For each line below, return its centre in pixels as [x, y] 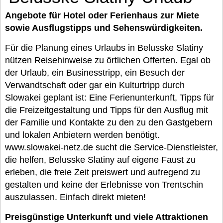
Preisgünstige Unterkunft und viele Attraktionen [107, 217]
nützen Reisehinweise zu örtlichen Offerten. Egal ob [108, 60]
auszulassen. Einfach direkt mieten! [75, 197]
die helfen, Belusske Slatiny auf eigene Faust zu [100, 160]
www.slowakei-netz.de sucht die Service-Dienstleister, [111, 147]
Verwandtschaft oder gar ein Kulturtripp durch [95, 85]
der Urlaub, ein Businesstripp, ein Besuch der [95, 73]
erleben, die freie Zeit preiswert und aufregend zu [103, 172]
